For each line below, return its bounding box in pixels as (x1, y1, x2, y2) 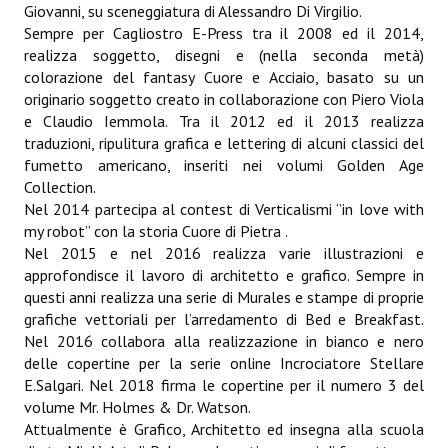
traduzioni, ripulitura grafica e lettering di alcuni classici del (24, 133, 424, 153)
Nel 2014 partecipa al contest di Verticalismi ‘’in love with (24, 199, 424, 219)
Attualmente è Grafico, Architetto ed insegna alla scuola (24, 419, 424, 439)
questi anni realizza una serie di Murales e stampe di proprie (24, 287, 424, 307)
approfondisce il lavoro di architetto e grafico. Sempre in (24, 265, 424, 285)
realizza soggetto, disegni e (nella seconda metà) (24, 45, 424, 65)
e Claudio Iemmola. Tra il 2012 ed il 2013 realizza (24, 111, 424, 131)
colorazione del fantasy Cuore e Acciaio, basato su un (24, 67, 424, 87)
